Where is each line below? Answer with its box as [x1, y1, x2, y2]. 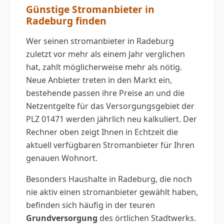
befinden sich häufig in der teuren [26, 199, 155, 210]
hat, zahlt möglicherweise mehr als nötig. [26, 61, 182, 72]
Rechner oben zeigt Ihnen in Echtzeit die [26, 126, 178, 137]
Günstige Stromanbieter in [26, 2, 154, 16]
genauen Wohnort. [26, 152, 97, 163]
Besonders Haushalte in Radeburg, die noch [26, 173, 192, 184]
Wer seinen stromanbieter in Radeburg [26, 35, 174, 46]
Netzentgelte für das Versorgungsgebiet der [26, 100, 194, 111]
